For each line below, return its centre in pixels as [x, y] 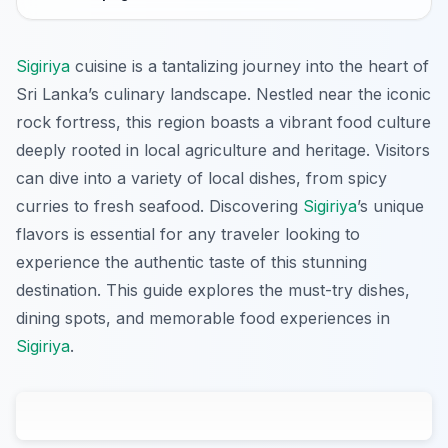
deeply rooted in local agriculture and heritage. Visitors [223, 150]
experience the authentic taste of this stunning [191, 262]
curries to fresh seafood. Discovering [159, 206]
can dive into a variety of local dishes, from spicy [201, 178]
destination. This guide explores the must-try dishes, [213, 290]
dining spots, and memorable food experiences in [203, 318]
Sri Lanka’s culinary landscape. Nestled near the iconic [223, 94]
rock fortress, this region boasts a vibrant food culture [223, 122]
